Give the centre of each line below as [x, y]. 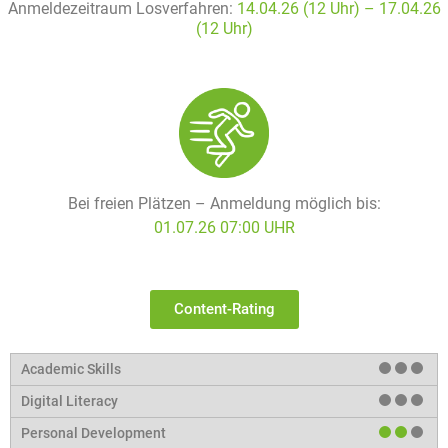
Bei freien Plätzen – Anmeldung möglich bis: [224, 204]
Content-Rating [224, 308]
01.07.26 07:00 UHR [224, 228]
